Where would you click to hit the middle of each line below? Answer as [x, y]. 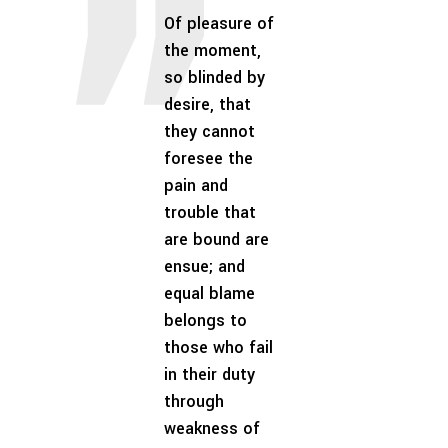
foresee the [208, 158]
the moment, [212, 50]
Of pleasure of [219, 23]
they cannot [209, 131]
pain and [196, 185]
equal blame [209, 293]
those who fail [218, 347]
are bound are [216, 239]
